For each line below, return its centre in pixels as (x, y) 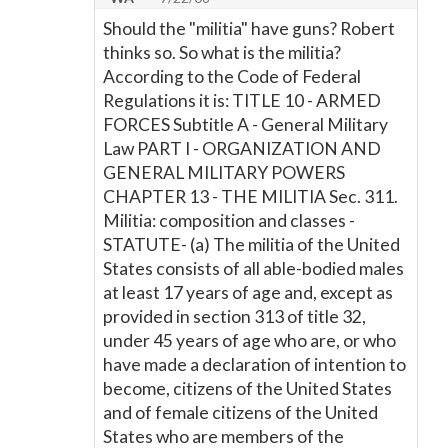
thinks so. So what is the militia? (222, 52)
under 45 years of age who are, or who (249, 340)
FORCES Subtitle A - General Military (245, 124)
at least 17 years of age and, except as (248, 292)
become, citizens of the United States (247, 388)
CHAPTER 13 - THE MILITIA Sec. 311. (250, 196)
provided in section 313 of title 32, (234, 316)
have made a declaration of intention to (254, 364)
